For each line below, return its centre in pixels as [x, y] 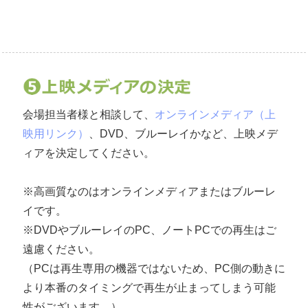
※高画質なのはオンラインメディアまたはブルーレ [149, 191]
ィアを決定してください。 [89, 153]
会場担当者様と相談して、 [89, 114]
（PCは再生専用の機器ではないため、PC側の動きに [154, 268]
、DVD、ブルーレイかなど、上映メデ [183, 133]
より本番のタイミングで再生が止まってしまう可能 [149, 287]
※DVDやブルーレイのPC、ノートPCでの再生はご [150, 230]
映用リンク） [56, 133]
